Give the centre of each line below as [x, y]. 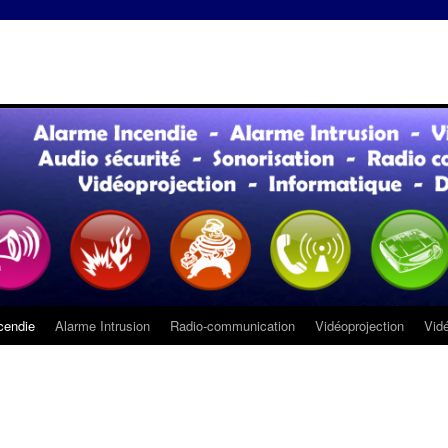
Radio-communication [232, 325]
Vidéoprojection [359, 325]
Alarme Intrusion [102, 325]
